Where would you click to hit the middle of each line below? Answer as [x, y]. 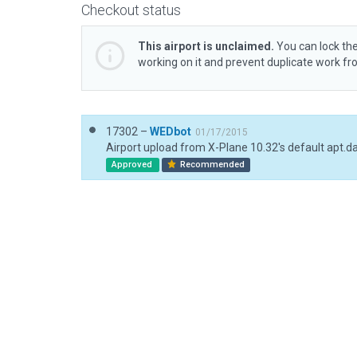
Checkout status [131, 10]
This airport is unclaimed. [206, 46]
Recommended [212, 165]
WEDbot [171, 131]
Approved [133, 165]
